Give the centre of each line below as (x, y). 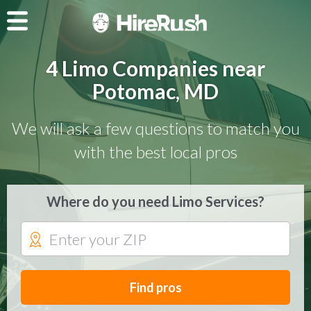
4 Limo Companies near (155, 68)
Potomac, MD (155, 91)
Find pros (155, 287)
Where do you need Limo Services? (155, 201)
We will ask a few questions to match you (155, 128)
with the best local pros (155, 151)
